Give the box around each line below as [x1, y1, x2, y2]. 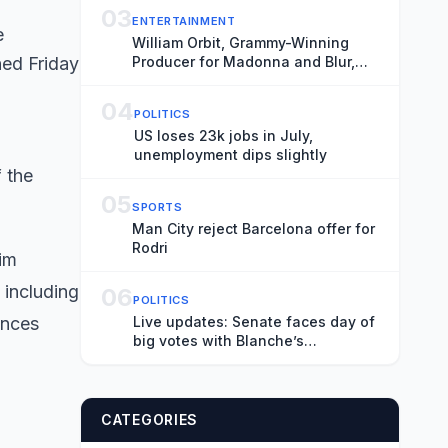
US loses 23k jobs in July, [134, 127, 313, 144]
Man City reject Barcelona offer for [132, 220, 375, 237]
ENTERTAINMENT [132, 14, 236, 28]
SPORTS [132, 200, 183, 214]
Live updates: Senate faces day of [133, 313, 375, 330]
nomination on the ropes [133, 351, 305, 368]
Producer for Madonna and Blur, [132, 53, 355, 70]
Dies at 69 [132, 72, 203, 89]
